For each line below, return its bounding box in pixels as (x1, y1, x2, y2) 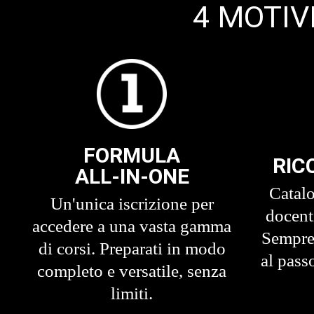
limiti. (111, 284, 153, 303)
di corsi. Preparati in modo (38, 239, 226, 259)
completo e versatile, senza (37, 261, 227, 281)
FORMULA (83, 143, 181, 168)
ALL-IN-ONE (74, 164, 189, 189)
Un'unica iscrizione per (50, 194, 214, 214)
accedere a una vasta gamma (32, 217, 232, 236)
